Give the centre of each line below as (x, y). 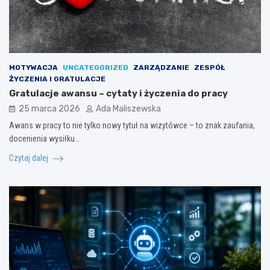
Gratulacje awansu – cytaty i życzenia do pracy (118, 93)
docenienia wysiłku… (44, 138)
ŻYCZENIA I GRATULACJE (57, 79)
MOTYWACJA (33, 67)
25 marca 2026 (49, 108)
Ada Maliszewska (128, 108)
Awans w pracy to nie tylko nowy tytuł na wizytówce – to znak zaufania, (132, 125)
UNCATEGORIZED (96, 67)
